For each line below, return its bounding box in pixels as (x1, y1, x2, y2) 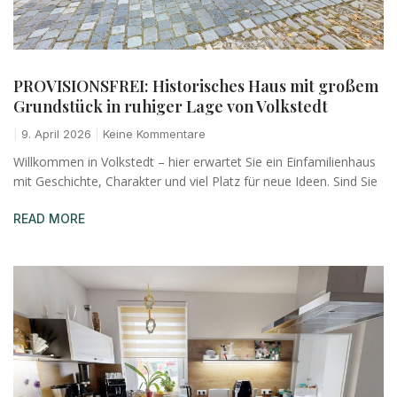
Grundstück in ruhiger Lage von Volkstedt (13, 95, 328, 117)
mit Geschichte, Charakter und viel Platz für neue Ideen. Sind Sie (13, 172, 378, 190)
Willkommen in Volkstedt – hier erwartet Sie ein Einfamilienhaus (13, 152, 376, 170)
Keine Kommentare (99, 126, 206, 141)
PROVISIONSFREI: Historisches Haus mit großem (13, 74, 378, 97)
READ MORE (13, 210, 85, 226)
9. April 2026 (18, 126, 95, 141)
